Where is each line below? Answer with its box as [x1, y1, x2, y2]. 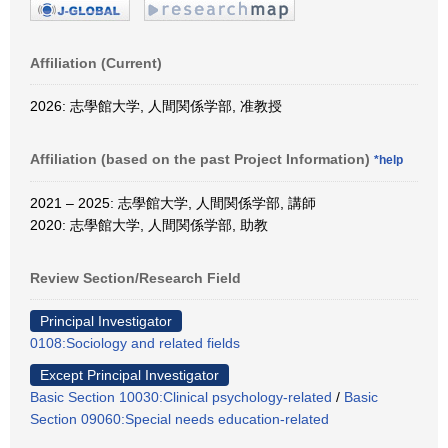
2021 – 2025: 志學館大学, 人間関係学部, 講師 [30, 194, 316, 211]
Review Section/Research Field [30, 269, 241, 286]
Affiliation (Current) [30, 54, 162, 71]
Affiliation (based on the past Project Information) [30, 150, 374, 167]
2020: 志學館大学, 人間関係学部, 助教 [30, 216, 268, 233]
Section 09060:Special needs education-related [30, 410, 329, 427]
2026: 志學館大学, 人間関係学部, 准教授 [30, 97, 282, 114]
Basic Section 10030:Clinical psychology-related [30, 388, 332, 405]
